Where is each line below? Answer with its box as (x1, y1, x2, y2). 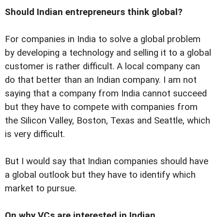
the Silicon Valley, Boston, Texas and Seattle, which (5, 115, 210, 126)
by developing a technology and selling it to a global (5, 47, 211, 59)
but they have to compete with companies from (5, 102, 198, 113)
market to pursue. (5, 183, 77, 194)
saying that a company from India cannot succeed (5, 88, 207, 99)
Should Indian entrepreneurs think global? (5, 6, 183, 17)
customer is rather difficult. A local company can (5, 61, 200, 72)
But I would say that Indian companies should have (5, 156, 208, 167)
